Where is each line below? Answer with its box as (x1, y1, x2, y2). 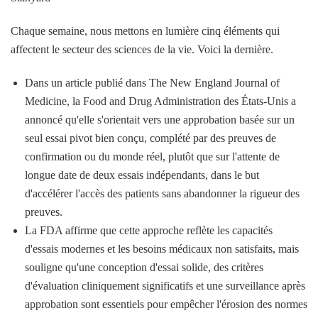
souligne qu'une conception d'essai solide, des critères (25, 261, 263, 274)
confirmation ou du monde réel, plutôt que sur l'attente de (25, 150, 280, 163)
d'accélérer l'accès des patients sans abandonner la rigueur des (25, 187, 300, 200)
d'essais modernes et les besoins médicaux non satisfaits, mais (25, 243, 299, 256)
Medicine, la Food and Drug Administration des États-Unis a (25, 95, 296, 108)
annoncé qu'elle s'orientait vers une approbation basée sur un (25, 114, 295, 126)
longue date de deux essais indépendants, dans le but (25, 169, 259, 182)
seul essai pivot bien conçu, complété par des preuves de (25, 132, 276, 145)
